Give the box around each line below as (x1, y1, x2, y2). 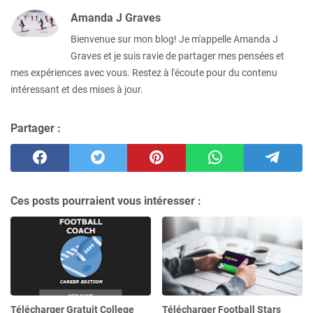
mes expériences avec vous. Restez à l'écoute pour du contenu (10, 66, 277, 78)
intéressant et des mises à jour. (10, 83, 143, 95)
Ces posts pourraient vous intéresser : (10, 194, 201, 208)
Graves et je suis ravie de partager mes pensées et (71, 50, 284, 61)
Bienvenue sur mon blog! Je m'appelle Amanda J (71, 33, 278, 45)
